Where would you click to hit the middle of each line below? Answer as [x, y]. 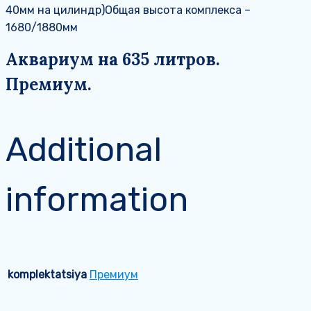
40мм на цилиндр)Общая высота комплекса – [128, 10]
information [97, 200]
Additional [84, 150]
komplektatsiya [47, 275]
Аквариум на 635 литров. [113, 60]
